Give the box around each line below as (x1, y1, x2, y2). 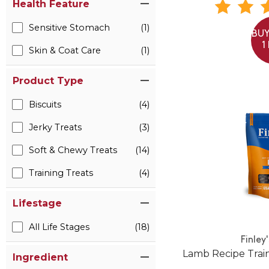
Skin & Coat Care (29, 45, 101, 56)
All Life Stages (29, 222, 89, 233)
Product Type (13, 75, 83, 87)
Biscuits (29, 99, 61, 110)
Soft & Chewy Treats (29, 145, 117, 156)
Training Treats (29, 168, 93, 179)
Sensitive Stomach (29, 22, 110, 34)
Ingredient (13, 252, 68, 264)
